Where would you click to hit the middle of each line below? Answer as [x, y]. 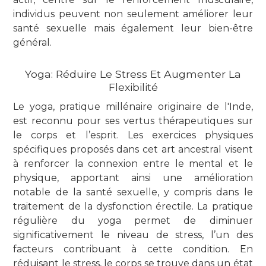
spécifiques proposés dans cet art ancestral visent [133, 149]
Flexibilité [133, 87]
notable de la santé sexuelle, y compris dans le [133, 192]
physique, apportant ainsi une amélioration [133, 178]
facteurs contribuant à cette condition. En [133, 249]
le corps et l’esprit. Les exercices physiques [133, 135]
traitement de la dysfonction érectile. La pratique [133, 206]
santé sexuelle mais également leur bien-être [133, 28]
